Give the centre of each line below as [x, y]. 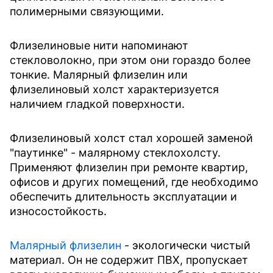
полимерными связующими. [87, 11]
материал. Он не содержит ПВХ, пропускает [129, 260]
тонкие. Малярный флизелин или [99, 75]
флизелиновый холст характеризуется [114, 89]
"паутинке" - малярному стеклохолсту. [115, 153]
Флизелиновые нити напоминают [99, 45]
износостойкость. [58, 211]
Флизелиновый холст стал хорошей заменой [131, 138]
